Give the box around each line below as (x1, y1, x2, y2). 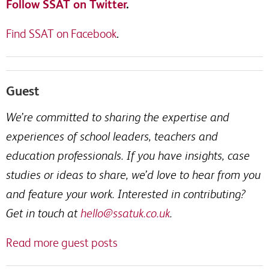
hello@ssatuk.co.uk (80, 206, 170, 220)
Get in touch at (6, 206, 80, 220)
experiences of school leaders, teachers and (6, 129, 218, 143)
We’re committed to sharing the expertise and (6, 110, 229, 124)
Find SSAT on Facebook (6, 26, 116, 40)
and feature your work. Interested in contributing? (6, 187, 245, 201)
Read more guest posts (6, 235, 118, 249)
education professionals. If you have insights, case (6, 148, 250, 162)
